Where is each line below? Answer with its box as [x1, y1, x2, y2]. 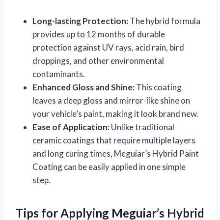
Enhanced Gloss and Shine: [32, 82, 135, 92]
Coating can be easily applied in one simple [32, 161, 186, 172]
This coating [135, 82, 182, 92]
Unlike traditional [110, 121, 174, 132]
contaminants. [32, 68, 85, 79]
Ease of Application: [32, 121, 110, 132]
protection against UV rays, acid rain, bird [32, 42, 184, 53]
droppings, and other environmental [32, 55, 164, 66]
